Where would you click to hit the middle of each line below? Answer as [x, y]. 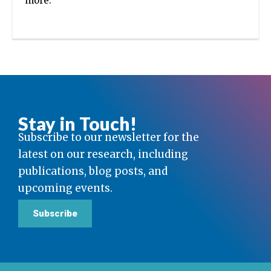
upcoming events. [65, 188]
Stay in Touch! [77, 123]
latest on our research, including [103, 154]
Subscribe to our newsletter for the [109, 137]
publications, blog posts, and [93, 171]
